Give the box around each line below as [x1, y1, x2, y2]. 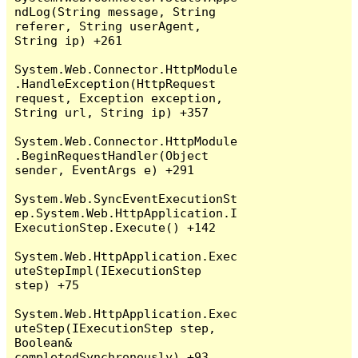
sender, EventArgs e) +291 [14, 162, 195, 177]
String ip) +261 [14, 33, 123, 47]
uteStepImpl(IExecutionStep [14, 263, 202, 277]
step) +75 [14, 277, 80, 292]
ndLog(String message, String [14, 4, 217, 18]
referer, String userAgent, [14, 18, 202, 33]
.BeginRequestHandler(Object [14, 148, 209, 162]
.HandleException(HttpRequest [14, 76, 217, 90]
